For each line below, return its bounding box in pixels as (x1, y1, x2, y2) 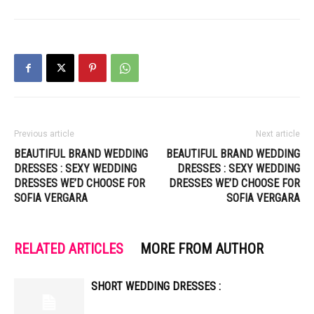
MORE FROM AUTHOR (140, 240, 264, 257)
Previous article (14, 129, 74, 139)
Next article (256, 129, 300, 139)
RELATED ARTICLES (14, 240, 123, 257)
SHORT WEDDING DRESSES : (91, 280, 221, 293)
